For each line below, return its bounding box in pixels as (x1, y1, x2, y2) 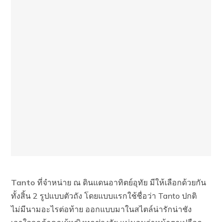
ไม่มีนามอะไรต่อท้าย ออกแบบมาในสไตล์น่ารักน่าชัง (11, 204, 192, 214)
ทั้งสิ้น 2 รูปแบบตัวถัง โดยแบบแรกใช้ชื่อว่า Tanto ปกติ (11, 191, 197, 201)
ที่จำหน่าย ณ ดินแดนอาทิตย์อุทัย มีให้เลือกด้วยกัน (35, 177, 207, 187)
